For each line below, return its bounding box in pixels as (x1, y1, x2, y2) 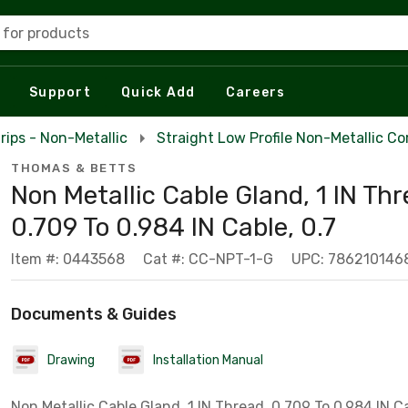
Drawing (47, 352, 95, 368)
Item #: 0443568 (11, 250, 125, 268)
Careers (225, 84, 286, 100)
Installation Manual (153, 352, 263, 368)
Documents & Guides (11, 304, 177, 324)
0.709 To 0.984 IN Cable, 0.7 (11, 212, 336, 242)
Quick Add (121, 84, 196, 100)
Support (29, 84, 91, 100)
